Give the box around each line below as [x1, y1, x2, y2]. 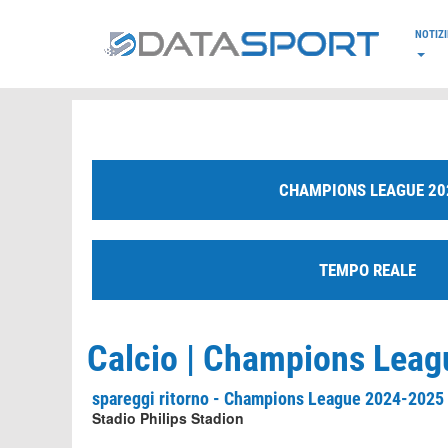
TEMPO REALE [318, 260, 416, 280]
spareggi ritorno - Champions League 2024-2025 [92, 388, 444, 409]
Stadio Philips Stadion [92, 408, 244, 428]
